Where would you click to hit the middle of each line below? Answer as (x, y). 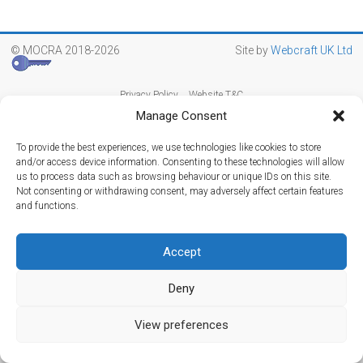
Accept (181, 252)
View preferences (181, 325)
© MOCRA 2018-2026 (73, 50)
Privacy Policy (149, 95)
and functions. (47, 206)
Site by (252, 50)
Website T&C (216, 95)
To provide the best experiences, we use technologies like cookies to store (169, 147)
